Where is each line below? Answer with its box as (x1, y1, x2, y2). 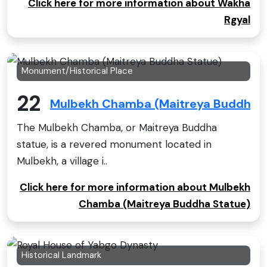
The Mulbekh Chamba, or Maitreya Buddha (17, 120, 217, 134)
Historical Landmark (21, 249, 101, 261)
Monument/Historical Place (21, 64, 133, 77)
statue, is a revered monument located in (17, 137, 212, 151)
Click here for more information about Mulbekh (20, 180, 250, 194)
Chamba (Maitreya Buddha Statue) (79, 197, 250, 210)
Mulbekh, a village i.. (17, 154, 107, 167)
